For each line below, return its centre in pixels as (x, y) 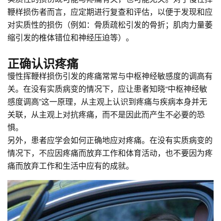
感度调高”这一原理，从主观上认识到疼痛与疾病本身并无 (107, 101)
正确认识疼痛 (43, 63)
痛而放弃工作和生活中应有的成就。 (71, 165)
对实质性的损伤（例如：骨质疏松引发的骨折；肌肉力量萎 (110, 24)
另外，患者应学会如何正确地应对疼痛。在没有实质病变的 (110, 140)
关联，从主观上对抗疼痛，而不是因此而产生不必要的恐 (106, 114)
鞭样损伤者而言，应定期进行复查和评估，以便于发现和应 (110, 11)
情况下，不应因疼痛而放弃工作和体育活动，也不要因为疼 (110, 152)
